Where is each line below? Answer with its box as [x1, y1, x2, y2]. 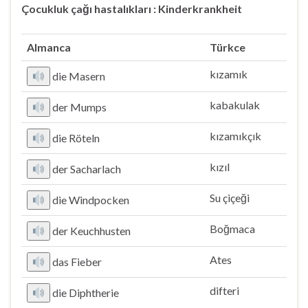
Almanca [27, 41, 71, 54]
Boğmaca [210, 222, 255, 235]
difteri [210, 284, 239, 297]
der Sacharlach [52, 162, 122, 175]
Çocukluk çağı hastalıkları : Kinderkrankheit [21, 2, 244, 15]
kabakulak [210, 98, 260, 111]
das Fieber [52, 255, 102, 268]
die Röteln [52, 131, 100, 144]
